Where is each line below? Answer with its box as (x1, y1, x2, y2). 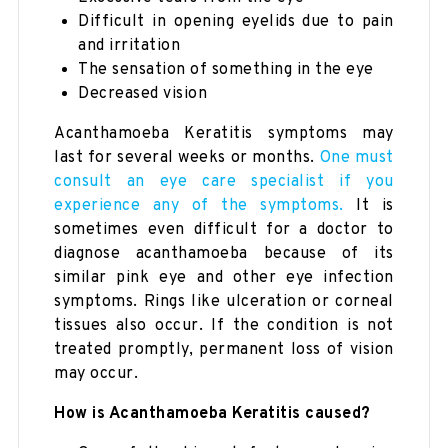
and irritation (78, 35, 181, 56)
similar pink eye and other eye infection (54, 267, 394, 288)
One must (319, 147, 394, 168)
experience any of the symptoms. (54, 195, 344, 216)
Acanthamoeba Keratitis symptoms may (54, 123, 394, 144)
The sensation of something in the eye (78, 59, 374, 80)
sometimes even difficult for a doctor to (54, 219, 394, 240)
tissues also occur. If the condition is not (54, 315, 394, 336)
